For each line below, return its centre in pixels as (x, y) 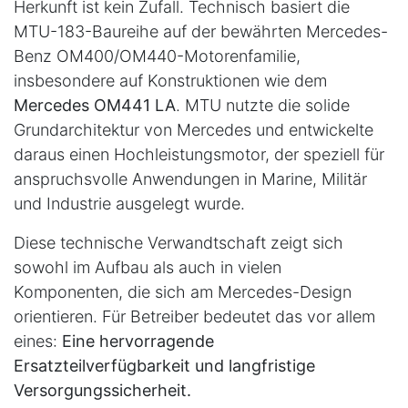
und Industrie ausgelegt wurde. (129, 204)
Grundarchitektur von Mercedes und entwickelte (194, 130)
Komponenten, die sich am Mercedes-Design (183, 292)
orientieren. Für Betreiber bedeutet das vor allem (194, 317)
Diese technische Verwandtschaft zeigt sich (178, 243)
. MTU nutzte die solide (263, 106)
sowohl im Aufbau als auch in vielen (148, 268)
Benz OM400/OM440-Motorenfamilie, (157, 56)
